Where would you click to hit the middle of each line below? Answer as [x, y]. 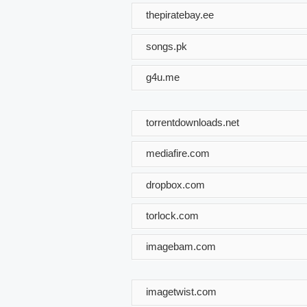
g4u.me [163, 77]
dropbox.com [175, 184]
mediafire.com [178, 153]
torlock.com [172, 215]
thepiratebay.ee [180, 14]
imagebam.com [181, 246]
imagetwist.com [181, 291]
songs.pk [167, 46]
